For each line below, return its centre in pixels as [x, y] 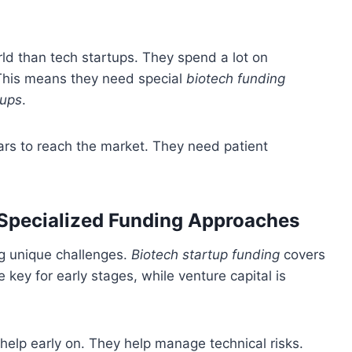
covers [302, 255]
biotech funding [236, 79]
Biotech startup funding [205, 255]
